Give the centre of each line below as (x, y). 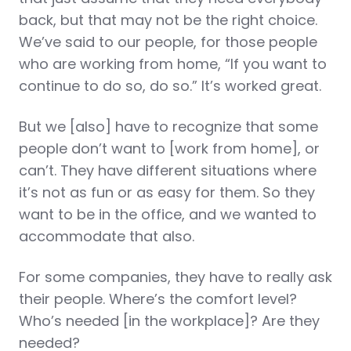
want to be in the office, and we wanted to (168, 214)
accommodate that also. (107, 236)
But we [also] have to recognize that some (168, 127)
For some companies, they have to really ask (175, 277)
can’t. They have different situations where (168, 170)
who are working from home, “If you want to (173, 64)
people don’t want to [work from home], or (169, 148)
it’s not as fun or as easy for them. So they (167, 192)
